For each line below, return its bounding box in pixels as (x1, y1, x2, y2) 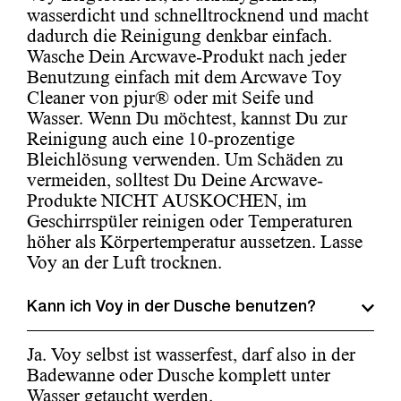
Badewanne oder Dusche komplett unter (27, 364, 330, 387)
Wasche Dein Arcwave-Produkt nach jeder (27, 46, 346, 68)
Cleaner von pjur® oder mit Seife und (27, 87, 314, 109)
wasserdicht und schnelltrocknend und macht (27, 4, 369, 27)
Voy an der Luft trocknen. (27, 252, 222, 274)
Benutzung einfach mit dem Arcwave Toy (27, 66, 342, 89)
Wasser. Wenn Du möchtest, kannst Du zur (27, 107, 347, 130)
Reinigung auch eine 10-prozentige (27, 128, 294, 150)
